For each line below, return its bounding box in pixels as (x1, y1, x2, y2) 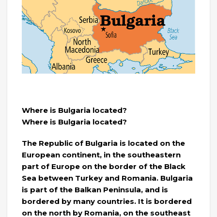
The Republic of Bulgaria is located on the (22, 139, 185, 148)
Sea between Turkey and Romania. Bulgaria (22, 173, 193, 183)
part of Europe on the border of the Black (22, 162, 186, 171)
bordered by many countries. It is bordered (22, 197, 192, 206)
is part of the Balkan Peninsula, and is (22, 185, 168, 195)
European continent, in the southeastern (22, 150, 181, 160)
